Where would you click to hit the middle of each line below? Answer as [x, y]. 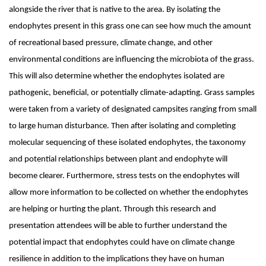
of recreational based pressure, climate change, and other [111, 43]
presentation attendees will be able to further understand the [118, 226]
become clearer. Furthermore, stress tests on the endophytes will [124, 176]
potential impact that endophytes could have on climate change [122, 243]
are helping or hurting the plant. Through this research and [113, 209]
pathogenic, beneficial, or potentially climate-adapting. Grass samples [132, 93]
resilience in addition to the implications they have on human [117, 259]
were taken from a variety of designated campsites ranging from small [133, 110]
